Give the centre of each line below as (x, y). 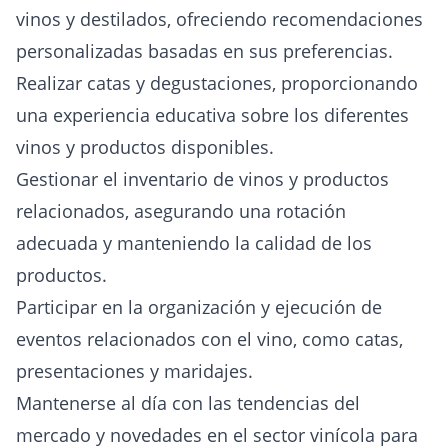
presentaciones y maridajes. (134, 371)
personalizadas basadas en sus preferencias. (204, 51)
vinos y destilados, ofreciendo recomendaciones (219, 19)
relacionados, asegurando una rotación (181, 211)
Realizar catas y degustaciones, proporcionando (217, 83)
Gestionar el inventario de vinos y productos (202, 179)
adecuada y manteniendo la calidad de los (194, 243)
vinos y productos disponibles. (145, 147)
